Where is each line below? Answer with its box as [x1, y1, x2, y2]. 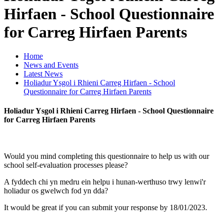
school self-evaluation [4, 160, 72, 169]
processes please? [74, 160, 128, 169]
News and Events [24, 61, 78, 70]
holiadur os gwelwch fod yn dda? [4, 186, 108, 195]
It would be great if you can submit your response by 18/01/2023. [4, 203, 207, 212]
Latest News [24, 70, 63, 78]
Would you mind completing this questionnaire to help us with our [4, 151, 209, 160]
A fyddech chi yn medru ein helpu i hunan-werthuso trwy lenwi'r [4, 177, 206, 186]
